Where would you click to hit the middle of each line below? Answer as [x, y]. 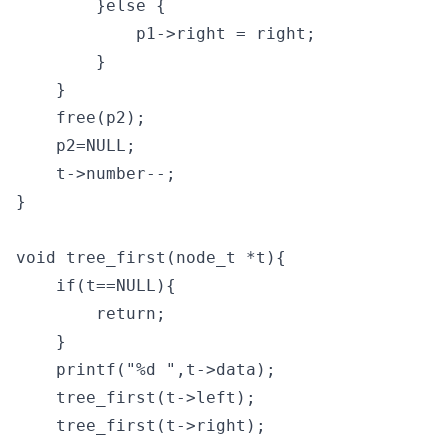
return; [91, 313]
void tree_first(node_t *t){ [151, 257]
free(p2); [81, 117]
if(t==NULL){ [96, 285]
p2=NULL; [76, 145]
